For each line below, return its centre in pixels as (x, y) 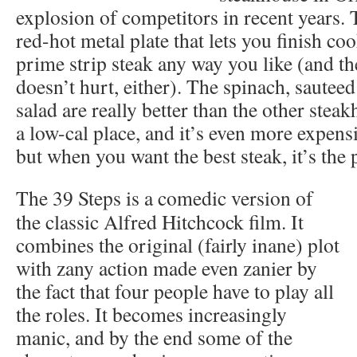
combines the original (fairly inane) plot (178, 244)
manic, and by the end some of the (154, 337)
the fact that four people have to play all (175, 290)
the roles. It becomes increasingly (151, 314)
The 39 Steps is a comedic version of (165, 197)
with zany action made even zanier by (167, 267)
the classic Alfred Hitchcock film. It (160, 221)
